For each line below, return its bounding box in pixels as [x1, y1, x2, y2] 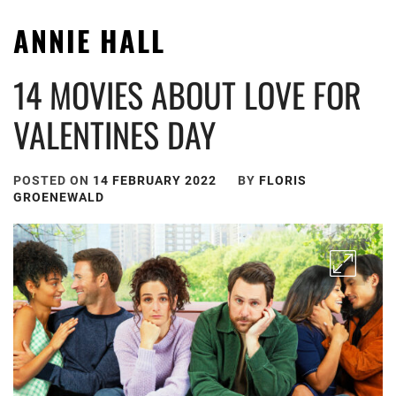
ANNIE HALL [13, 19, 165, 61]
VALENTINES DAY [13, 110, 216, 159]
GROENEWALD [13, 190, 104, 204]
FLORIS [259, 173, 307, 187]
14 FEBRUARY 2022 [93, 173, 217, 187]
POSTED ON [13, 173, 93, 187]
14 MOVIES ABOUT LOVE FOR [13, 70, 362, 119]
